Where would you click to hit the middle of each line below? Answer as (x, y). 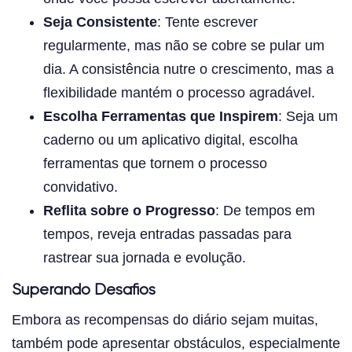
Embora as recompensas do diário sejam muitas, (165, 320)
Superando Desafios (84, 291)
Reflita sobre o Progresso (129, 211)
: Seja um (308, 117)
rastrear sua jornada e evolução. (145, 258)
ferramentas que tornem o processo (155, 164)
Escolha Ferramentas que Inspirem (161, 117)
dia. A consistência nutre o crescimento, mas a (189, 70)
